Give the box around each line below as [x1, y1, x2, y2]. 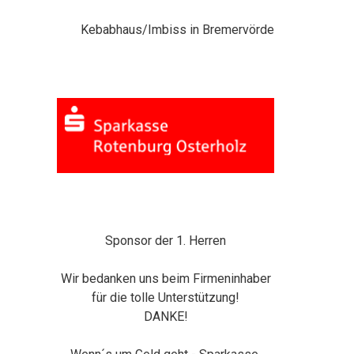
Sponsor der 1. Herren [105, 233, 227, 249]
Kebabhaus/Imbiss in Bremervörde [81, 21, 278, 37]
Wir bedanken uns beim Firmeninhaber [60, 271, 271, 287]
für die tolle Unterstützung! [92, 290, 240, 306]
